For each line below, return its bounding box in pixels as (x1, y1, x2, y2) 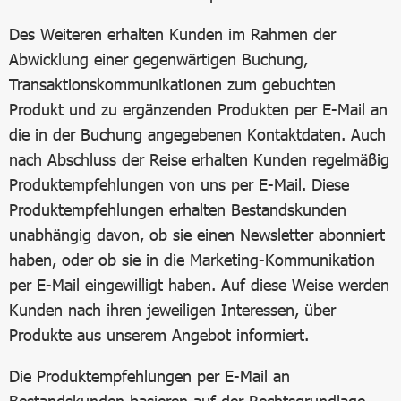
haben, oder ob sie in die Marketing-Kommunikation (9, 250, 375, 269)
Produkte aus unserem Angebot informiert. (9, 325, 309, 345)
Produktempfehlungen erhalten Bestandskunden (9, 200, 346, 219)
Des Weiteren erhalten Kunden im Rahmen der (9, 24, 336, 44)
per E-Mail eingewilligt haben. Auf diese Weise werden (9, 275, 389, 294)
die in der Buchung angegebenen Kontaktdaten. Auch (9, 124, 386, 144)
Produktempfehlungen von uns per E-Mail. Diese (9, 175, 349, 194)
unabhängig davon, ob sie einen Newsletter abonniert (9, 225, 385, 244)
